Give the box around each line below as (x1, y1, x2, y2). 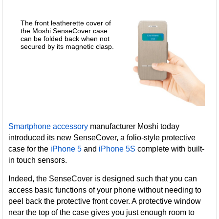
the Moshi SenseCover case (20, 27, 108, 35)
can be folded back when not (20, 35, 109, 43)
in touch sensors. (8, 156, 67, 165)
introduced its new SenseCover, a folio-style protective (8, 133, 196, 142)
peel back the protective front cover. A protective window (8, 197, 201, 206)
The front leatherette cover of (20, 19, 111, 27)
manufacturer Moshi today (88, 122, 180, 131)
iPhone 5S (99, 145, 136, 153)
